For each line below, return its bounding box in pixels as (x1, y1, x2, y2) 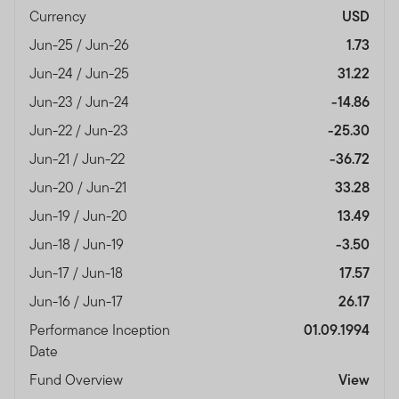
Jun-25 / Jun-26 (29, 34, 133, 55)
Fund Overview (29, 369, 126, 390)
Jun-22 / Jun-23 (29, 119, 132, 141)
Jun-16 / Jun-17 (29, 290, 126, 312)
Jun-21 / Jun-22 (29, 148, 128, 169)
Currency (29, 5, 90, 27)
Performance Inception (29, 319, 170, 340)
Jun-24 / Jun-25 (29, 62, 133, 84)
